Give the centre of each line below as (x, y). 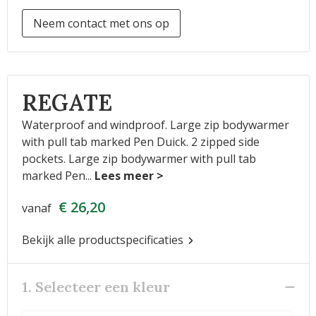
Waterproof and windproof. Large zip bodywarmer (155, 125)
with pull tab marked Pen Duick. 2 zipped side (140, 142)
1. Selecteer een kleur (96, 287)
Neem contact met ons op (101, 23)
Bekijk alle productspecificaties (104, 240)
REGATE (67, 103)
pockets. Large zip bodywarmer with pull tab (139, 159)
